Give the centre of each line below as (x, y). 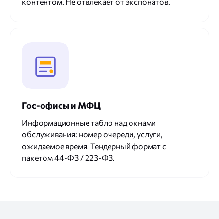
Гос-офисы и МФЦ (61, 105)
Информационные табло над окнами (89, 123)
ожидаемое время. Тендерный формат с (94, 146)
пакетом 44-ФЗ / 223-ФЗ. (68, 158)
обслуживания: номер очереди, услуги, (92, 134)
